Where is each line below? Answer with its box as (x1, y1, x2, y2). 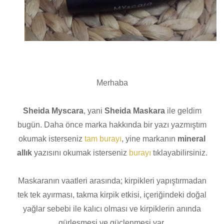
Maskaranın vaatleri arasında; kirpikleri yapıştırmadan (17, 176, 206, 185)
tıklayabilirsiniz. (150, 148, 207, 157)
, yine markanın (121, 134, 177, 143)
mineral (177, 134, 205, 143)
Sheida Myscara (22, 106, 83, 115)
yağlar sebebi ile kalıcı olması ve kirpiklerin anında (23, 204, 201, 213)
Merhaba (96, 78, 128, 87)
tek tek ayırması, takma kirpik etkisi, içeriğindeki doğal (17, 190, 206, 199)
